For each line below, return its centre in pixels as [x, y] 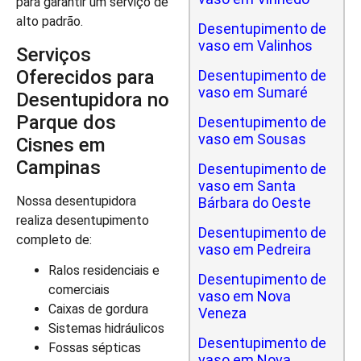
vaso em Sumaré [253, 92]
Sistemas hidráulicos [106, 329]
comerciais [79, 290]
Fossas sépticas [95, 348]
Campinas [58, 167]
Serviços [54, 54]
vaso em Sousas [252, 139]
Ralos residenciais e [104, 271]
